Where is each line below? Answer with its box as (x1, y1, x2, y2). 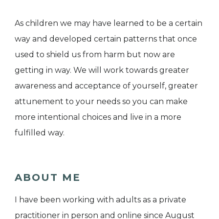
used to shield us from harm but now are (15, 50, 175, 60)
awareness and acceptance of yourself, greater (15, 81, 198, 91)
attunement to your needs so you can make (15, 97, 188, 107)
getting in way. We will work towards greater (15, 66, 189, 75)
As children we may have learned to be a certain (15, 19, 202, 28)
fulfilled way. (15, 128, 65, 138)
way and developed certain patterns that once (15, 34, 197, 44)
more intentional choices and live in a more (15, 112, 181, 122)
